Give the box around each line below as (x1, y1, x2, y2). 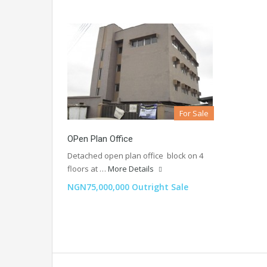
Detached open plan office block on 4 (67, 150, 203, 161)
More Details (108, 163, 156, 174)
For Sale (179, 108, 209, 119)
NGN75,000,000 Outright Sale (67, 181, 188, 193)
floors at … (67, 163, 108, 174)
